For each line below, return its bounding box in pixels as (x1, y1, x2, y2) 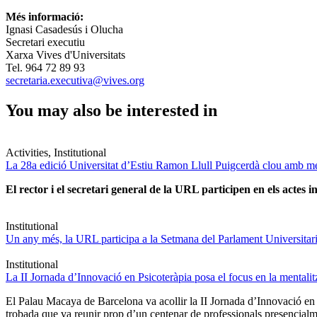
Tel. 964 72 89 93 (6, 61, 85, 74)
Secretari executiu (6, 35, 85, 48)
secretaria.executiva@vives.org (6, 74, 144, 86)
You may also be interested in (6, 100, 217, 120)
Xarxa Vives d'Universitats (6, 48, 125, 61)
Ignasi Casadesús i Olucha (6, 23, 123, 35)
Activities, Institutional (6, 146, 106, 159)
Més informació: (6, 10, 83, 23)
